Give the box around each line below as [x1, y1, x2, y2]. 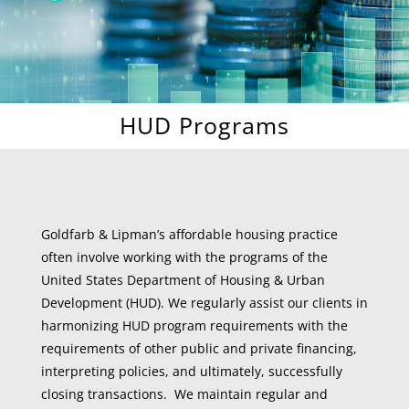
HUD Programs [119, 110, 289, 141]
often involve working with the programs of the [40, 248, 328, 266]
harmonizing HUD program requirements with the [40, 317, 348, 334]
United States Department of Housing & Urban [40, 271, 325, 288]
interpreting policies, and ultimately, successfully [40, 362, 342, 380]
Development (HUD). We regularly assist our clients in [40, 294, 368, 311]
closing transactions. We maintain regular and [40, 385, 328, 403]
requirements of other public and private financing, [40, 340, 357, 357]
